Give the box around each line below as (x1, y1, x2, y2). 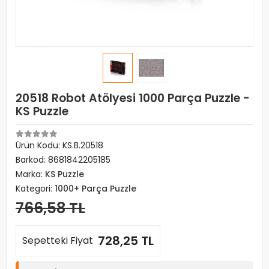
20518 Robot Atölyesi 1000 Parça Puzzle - (16, 90, 250, 106)
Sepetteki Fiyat (22, 234, 93, 247)
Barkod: (16, 154, 48, 166)
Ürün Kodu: (16, 139, 62, 151)
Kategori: (16, 183, 55, 195)
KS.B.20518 (62, 139, 103, 151)
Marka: (16, 168, 45, 180)
